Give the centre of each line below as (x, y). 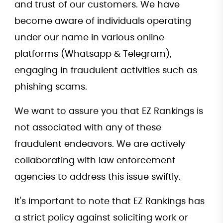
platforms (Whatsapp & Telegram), (93, 54)
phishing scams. (51, 87)
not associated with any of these (88, 128)
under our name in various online (89, 38)
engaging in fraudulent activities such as (106, 71)
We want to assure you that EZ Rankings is (109, 111)
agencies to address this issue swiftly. (98, 177)
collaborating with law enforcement (95, 161)
